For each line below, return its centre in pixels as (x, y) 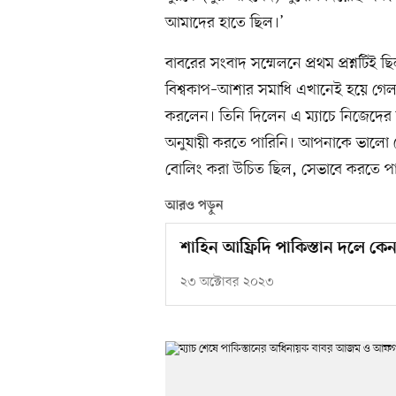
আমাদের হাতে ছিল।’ (225, 23)
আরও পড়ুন (194, 206)
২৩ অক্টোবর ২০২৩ (227, 283)
